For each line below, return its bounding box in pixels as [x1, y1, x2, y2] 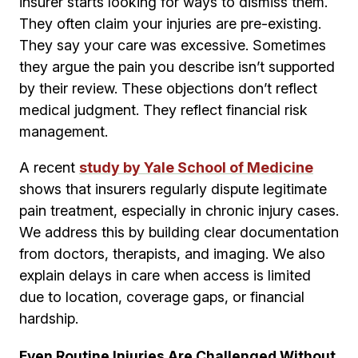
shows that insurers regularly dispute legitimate [19, 181, 327, 198]
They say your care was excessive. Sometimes [19, 37, 326, 54]
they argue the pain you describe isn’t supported [19, 58, 335, 76]
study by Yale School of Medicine [79, 159, 313, 177]
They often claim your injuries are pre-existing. [19, 15, 321, 33]
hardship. [19, 310, 78, 328]
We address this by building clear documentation [19, 224, 339, 241]
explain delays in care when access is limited [19, 267, 311, 284]
